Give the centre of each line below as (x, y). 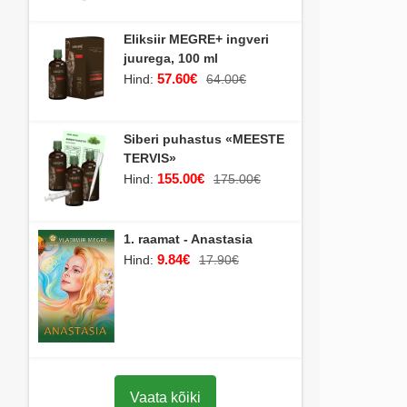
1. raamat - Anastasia (188, 238)
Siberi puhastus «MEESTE (204, 139)
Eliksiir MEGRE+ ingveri (196, 39)
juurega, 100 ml (171, 58)
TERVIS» (150, 158)
